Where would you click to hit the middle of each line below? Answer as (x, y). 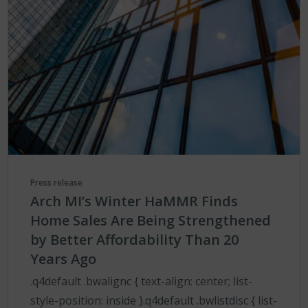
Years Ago (64, 259)
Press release (57, 183)
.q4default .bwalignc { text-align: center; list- (142, 282)
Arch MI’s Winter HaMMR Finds (134, 201)
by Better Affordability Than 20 (135, 240)
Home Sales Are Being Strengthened (151, 221)
